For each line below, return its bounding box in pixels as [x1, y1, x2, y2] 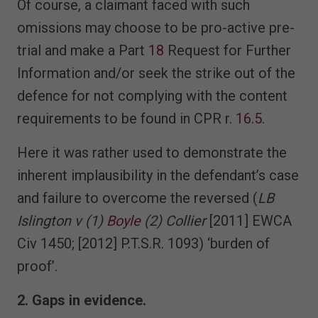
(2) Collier [141, 212, 209, 229]
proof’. [17, 257, 57, 275]
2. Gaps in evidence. [17, 291, 146, 309]
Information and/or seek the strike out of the [17, 64, 295, 82]
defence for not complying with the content [17, 87, 287, 104]
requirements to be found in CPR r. [17, 109, 236, 127]
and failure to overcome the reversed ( [17, 189, 258, 207]
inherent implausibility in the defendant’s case [17, 166, 299, 184]
